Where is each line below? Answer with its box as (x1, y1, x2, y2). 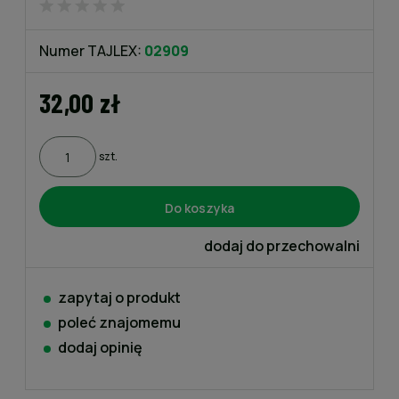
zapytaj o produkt (58, 288, 181, 307)
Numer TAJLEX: (39, 41, 142, 61)
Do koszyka (165, 199, 234, 216)
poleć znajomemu (58, 313, 181, 332)
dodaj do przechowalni (204, 236, 360, 256)
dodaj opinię (58, 338, 142, 357)
